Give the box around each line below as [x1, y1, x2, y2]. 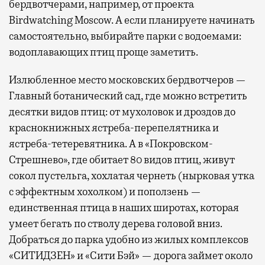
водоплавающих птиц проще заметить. [9, 45, 198, 59]
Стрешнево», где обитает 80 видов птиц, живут [9, 153, 235, 166]
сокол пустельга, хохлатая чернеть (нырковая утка [9, 169, 254, 182]
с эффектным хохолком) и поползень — [9, 185, 201, 198]
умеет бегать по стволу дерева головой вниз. [9, 216, 222, 230]
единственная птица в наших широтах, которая [9, 201, 239, 214]
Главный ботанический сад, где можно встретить [9, 89, 247, 102]
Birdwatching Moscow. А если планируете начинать [9, 13, 255, 27]
